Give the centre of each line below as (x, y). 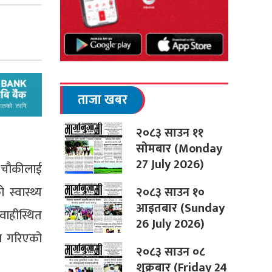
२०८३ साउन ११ (169, 133)
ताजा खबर (102, 100)
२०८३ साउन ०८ (170, 252)
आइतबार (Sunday (180, 209)
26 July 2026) (170, 224)
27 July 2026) (170, 165)
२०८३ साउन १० (170, 193)
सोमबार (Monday (179, 149)
